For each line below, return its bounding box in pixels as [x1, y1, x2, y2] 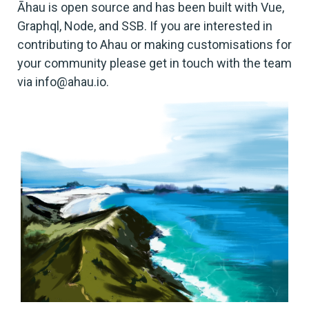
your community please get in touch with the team [17, 55, 292, 70]
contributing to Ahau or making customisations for [17, 37, 292, 52]
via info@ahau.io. [17, 74, 109, 89]
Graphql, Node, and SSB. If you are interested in [17, 18, 272, 33]
